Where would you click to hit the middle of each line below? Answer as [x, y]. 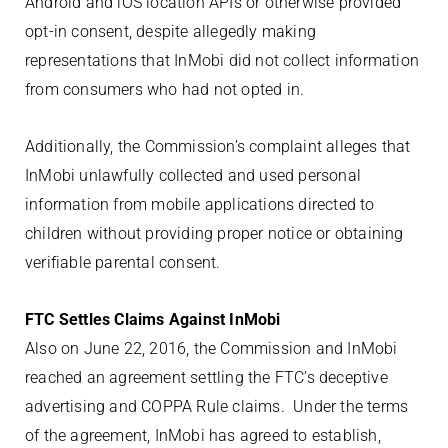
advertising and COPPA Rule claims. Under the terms [217, 406]
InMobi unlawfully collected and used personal [193, 175]
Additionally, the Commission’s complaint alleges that [218, 146]
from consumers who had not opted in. [165, 89]
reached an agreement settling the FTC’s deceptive [206, 377]
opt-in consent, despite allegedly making [170, 31]
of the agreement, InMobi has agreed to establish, [203, 435]
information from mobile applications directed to [200, 204]
